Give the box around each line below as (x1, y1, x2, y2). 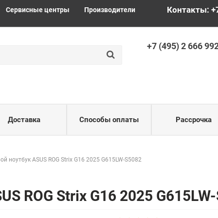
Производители (84, 6, 135, 14)
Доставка (8, 115, 41, 124)
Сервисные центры (6, 6, 70, 14)
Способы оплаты (79, 115, 139, 124)
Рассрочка (176, 115, 212, 124)
